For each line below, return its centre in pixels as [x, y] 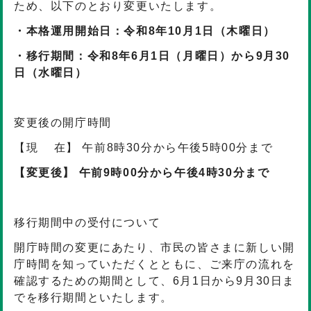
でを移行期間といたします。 [93, 297]
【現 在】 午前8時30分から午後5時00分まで [144, 148]
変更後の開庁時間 [63, 123]
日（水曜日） [51, 73]
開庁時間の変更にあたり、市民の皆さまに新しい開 [154, 247]
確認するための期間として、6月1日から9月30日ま [155, 281]
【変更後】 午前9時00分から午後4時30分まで [142, 173]
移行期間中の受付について [87, 222]
